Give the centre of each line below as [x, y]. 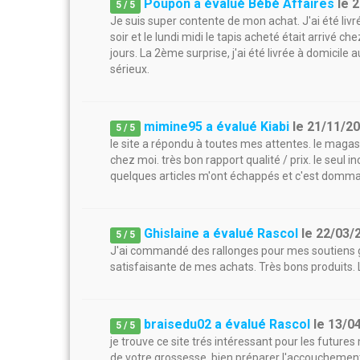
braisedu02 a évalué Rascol [227, 324]
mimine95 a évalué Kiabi [217, 127]
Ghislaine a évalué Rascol [221, 233]
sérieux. [130, 69]
